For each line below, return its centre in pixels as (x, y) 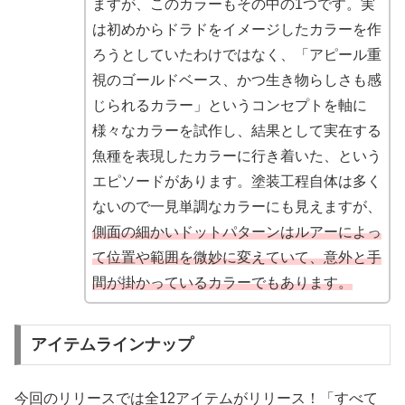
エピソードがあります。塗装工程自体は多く (236, 182)
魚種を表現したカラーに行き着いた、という (236, 156)
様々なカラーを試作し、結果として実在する (236, 131)
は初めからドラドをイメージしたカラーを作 (236, 30)
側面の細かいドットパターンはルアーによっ (236, 232)
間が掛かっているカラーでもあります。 (222, 283)
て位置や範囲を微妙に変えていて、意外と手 (236, 258)
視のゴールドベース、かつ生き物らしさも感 (236, 80)
